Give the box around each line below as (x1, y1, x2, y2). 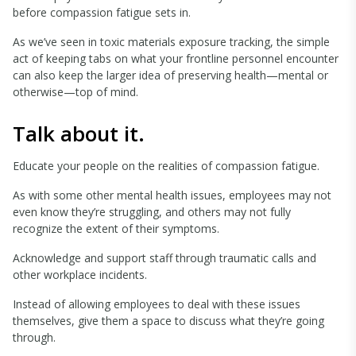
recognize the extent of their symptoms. (13, 221, 219, 236)
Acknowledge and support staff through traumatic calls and (13, 250, 316, 265)
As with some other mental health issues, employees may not (13, 188, 331, 203)
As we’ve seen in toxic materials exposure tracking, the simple (13, 34, 330, 49)
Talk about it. (13, 119, 145, 148)
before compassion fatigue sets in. (13, 5, 191, 20)
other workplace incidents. (13, 267, 147, 282)
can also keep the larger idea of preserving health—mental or (13, 68, 328, 83)
